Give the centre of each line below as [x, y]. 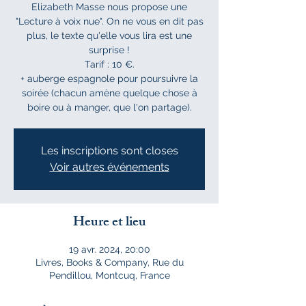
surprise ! [109, 50]
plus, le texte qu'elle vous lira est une [109, 36]
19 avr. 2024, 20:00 [109, 249]
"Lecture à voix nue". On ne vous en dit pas [109, 21]
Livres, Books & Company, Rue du [109, 262]
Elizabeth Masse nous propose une [109, 7]
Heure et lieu [109, 223]
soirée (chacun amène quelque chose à [109, 93]
